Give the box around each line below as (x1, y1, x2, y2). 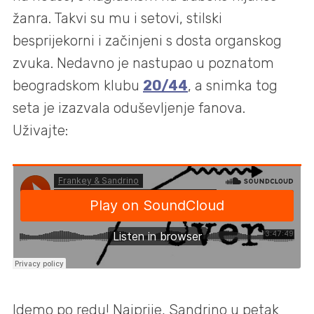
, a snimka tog (188, 77, 278, 95)
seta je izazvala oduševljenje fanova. (13, 100, 245, 117)
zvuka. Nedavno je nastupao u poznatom (13, 55, 274, 72)
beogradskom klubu (13, 77, 143, 95)
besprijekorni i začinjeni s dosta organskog (13, 32, 282, 50)
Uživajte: (13, 122, 68, 139)
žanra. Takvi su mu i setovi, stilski (13, 10, 222, 27)
